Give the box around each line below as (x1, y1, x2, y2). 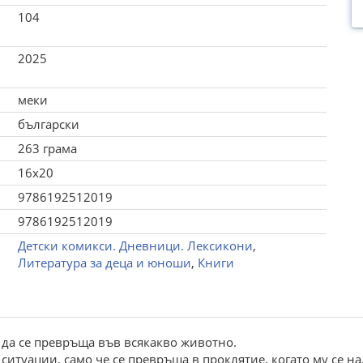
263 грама (17, 140, 77, 156)
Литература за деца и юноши (17, 254, 191, 271)
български (17, 116, 79, 132)
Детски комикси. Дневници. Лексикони (17, 237, 253, 254)
